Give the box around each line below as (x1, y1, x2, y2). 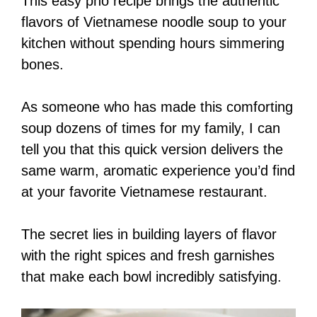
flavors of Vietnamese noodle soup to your (21, 14, 287, 30)
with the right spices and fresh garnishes (21, 248, 275, 263)
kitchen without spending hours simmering (21, 35, 284, 51)
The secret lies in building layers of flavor (21, 226, 277, 242)
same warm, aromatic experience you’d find (21, 163, 295, 178)
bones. (21, 57, 64, 72)
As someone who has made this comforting (21, 99, 293, 115)
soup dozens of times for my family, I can (21, 120, 280, 136)
